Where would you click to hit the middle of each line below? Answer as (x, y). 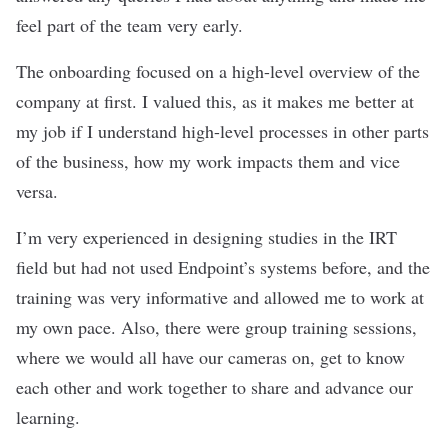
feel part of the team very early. (132, 24)
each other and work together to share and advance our (214, 386)
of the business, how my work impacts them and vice (208, 160)
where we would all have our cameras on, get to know (210, 356)
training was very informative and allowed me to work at (220, 296)
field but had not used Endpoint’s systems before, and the (223, 266)
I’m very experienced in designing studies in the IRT (206, 236)
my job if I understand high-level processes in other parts (222, 130)
